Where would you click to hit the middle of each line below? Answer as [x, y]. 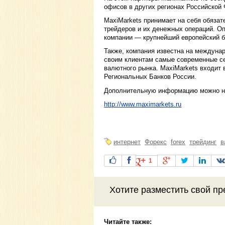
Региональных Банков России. [150, 77]
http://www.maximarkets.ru [143, 104]
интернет [127, 142]
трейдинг [203, 142]
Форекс [156, 142]
